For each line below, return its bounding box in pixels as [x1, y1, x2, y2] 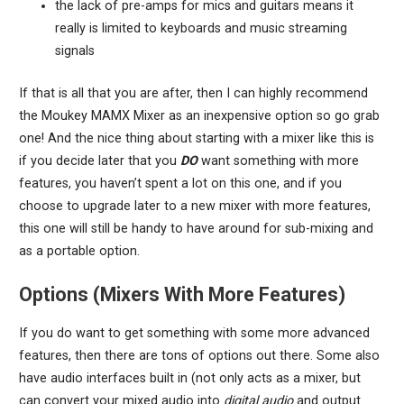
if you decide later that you [18, 152, 180, 169]
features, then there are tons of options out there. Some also [18, 347, 380, 363]
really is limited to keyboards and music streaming [54, 21, 347, 37]
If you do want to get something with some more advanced [18, 325, 370, 341]
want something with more [197, 152, 359, 169]
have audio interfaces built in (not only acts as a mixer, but [18, 370, 361, 386]
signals [54, 43, 95, 60]
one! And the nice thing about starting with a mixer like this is [18, 130, 374, 146]
